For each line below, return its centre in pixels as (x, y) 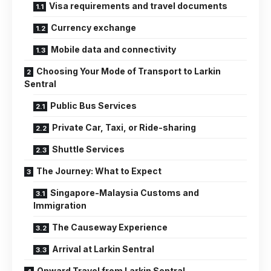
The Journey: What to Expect (99, 171)
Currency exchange (93, 27)
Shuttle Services (88, 149)
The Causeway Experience (110, 227)
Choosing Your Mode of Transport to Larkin (129, 71)
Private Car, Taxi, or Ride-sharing (124, 127)
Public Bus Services (93, 105)
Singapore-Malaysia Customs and (125, 192)
